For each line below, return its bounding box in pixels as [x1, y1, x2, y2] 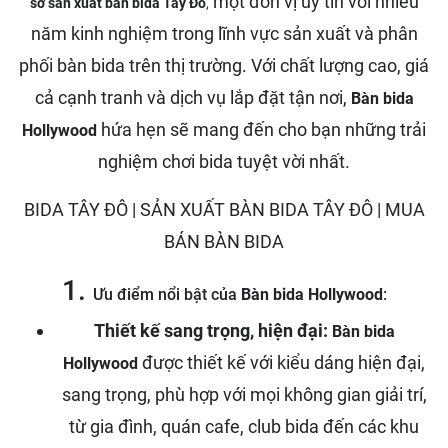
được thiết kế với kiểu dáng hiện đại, [138, 352, 425, 373]
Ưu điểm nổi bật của [92, 285, 241, 304]
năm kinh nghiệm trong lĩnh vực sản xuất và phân [30, 23, 418, 44]
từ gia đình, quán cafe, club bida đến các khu [69, 416, 419, 437]
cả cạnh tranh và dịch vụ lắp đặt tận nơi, [34, 87, 351, 108]
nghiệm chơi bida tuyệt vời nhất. [98, 151, 350, 172]
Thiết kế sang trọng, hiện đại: [93, 320, 328, 341]
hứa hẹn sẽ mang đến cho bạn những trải [97, 119, 426, 140]
